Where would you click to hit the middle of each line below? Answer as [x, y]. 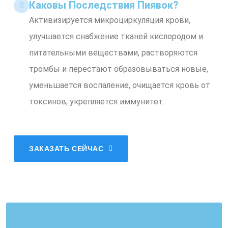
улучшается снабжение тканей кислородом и [116, 36]
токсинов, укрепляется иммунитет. [97, 102]
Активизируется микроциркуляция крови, [110, 20]
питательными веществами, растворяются [113, 53]
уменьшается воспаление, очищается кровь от [120, 85]
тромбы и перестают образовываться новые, [119, 69]
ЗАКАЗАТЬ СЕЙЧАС [66, 149]
